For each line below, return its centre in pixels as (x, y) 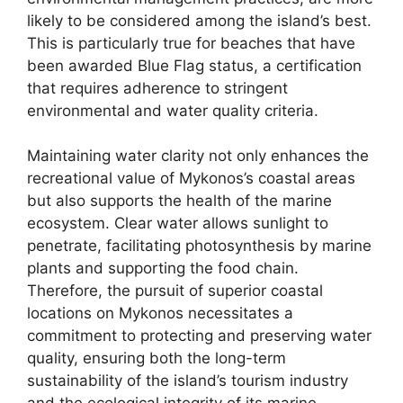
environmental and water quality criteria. (173, 110)
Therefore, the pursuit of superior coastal (175, 291)
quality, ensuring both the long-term (157, 358)
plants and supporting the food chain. (163, 268)
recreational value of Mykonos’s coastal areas (191, 178)
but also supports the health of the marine (179, 201)
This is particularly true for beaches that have (191, 43)
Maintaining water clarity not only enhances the (198, 156)
